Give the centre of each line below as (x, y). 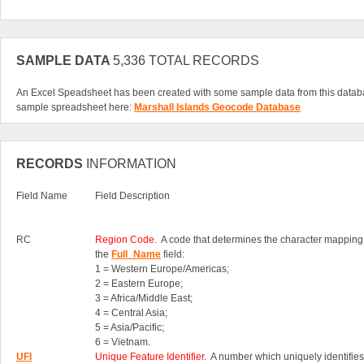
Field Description (132, 196)
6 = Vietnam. (123, 342)
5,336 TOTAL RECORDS (186, 61)
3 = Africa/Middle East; (144, 299)
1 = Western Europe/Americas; (162, 269)
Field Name (42, 196)
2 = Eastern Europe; (139, 284)
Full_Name (136, 255)
